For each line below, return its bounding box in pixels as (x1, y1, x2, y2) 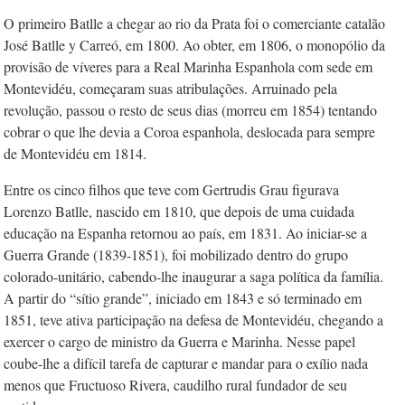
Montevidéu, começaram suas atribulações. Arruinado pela (4, 79, 337, 98)
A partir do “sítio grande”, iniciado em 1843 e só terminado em (4, 288, 362, 307)
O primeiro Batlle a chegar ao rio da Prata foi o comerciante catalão (4, 14, 385, 33)
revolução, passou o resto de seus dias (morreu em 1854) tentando (4, 100, 377, 119)
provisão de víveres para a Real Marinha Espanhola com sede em (4, 57, 372, 76)
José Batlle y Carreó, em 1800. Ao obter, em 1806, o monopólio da (4, 35, 385, 54)
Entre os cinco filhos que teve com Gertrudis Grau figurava (4, 180, 339, 199)
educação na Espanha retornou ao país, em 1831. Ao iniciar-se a (4, 223, 367, 242)
